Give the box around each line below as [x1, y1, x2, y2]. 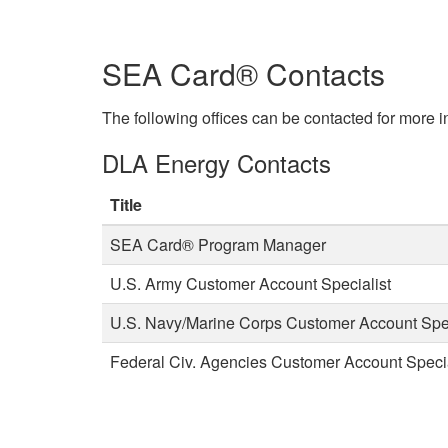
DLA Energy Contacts [102, 145, 331, 181]
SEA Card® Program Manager [110, 233, 326, 257]
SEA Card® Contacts [102, 52, 385, 96]
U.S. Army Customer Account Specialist [110, 272, 391, 296]
